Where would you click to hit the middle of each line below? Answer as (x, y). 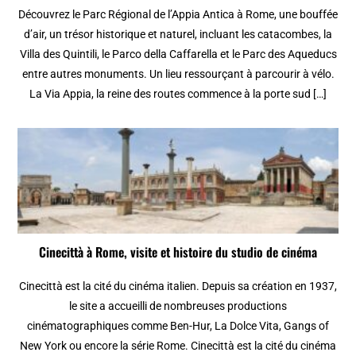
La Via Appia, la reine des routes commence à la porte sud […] (178, 93)
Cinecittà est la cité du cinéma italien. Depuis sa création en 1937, (178, 286)
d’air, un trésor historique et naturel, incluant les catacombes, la (178, 34)
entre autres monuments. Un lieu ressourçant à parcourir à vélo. (178, 74)
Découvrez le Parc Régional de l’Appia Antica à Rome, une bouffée (178, 14)
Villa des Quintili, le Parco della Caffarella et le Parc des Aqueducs (178, 54)
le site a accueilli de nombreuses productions (178, 306)
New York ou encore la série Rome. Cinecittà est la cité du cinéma (178, 345)
